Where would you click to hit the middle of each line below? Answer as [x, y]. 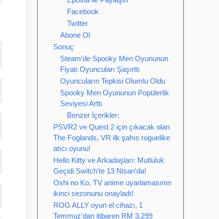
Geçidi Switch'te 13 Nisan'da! [100, 171]
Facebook [83, 11]
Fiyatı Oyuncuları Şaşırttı [100, 69]
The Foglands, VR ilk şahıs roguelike [112, 138]
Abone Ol [75, 35]
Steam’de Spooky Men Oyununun [114, 58]
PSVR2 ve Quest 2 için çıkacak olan [111, 127]
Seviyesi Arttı [81, 103]
